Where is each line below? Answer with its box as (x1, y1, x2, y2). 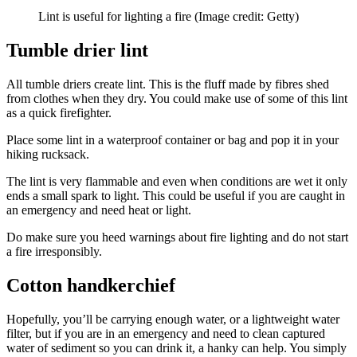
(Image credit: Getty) (194, 9, 299, 23)
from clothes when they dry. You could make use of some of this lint (6, 91, 347, 105)
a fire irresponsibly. (6, 244, 102, 258)
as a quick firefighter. (6, 105, 115, 120)
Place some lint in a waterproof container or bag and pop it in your (6, 132, 339, 147)
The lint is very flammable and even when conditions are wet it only (6, 174, 347, 188)
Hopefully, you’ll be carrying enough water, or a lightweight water (6, 312, 339, 326)
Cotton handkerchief (6, 274, 175, 296)
